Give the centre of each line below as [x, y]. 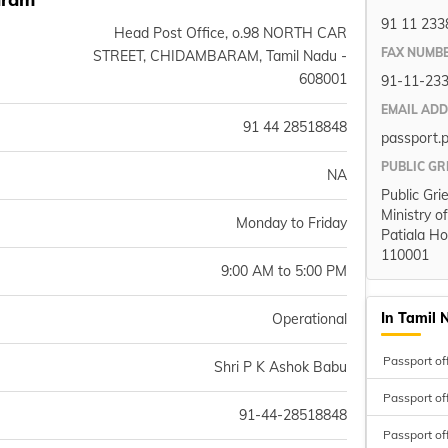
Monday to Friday [291, 223]
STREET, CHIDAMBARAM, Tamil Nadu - [219, 56]
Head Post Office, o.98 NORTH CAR [230, 33]
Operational [309, 319]
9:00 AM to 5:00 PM [283, 271]
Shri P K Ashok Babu [280, 367]
